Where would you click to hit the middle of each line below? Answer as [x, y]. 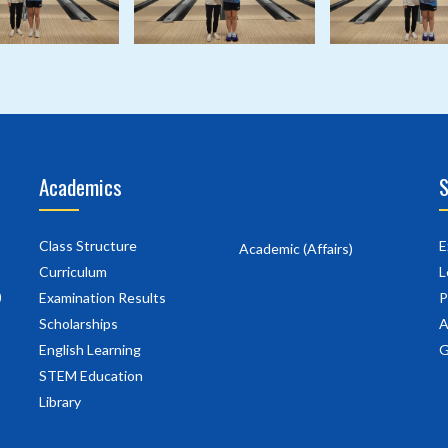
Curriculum [73, 271]
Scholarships [78, 323]
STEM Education [91, 375]
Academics [80, 186]
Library [60, 401]
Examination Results [102, 297]
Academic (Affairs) [296, 248]
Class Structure [88, 245]
